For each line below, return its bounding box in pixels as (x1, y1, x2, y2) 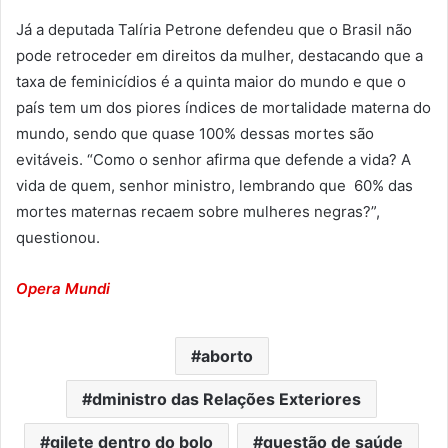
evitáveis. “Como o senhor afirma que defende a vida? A (16, 150, 411, 170)
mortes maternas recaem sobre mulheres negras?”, (16, 202, 380, 222)
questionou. (16, 228, 100, 248)
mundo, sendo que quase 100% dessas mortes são (16, 124, 374, 144)
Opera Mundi (16, 279, 110, 299)
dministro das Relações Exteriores (92, 389, 361, 410)
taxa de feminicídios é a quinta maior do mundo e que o (16, 72, 406, 92)
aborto (200, 346, 253, 367)
